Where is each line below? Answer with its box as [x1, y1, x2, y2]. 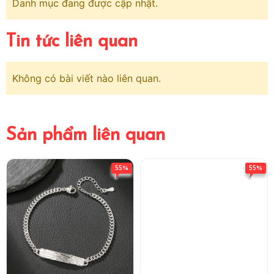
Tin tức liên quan [6, 33, 138, 51]
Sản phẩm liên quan [6, 127, 165, 144]
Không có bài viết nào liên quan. [12, 72, 161, 84]
